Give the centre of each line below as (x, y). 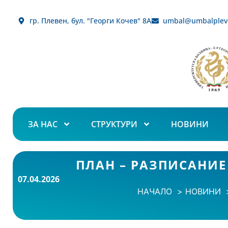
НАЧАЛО (154, 191)
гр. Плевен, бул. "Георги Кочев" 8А (90, 21)
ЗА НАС (43, 124)
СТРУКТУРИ (114, 124)
